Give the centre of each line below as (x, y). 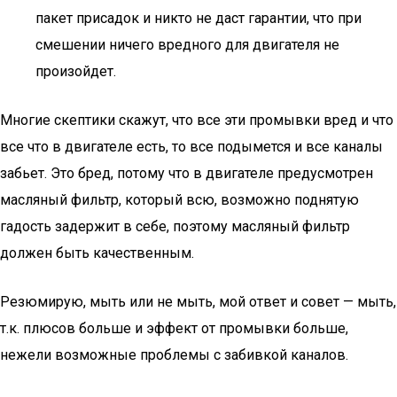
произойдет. (76, 71)
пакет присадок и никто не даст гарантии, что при (198, 18)
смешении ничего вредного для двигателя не (187, 45)
